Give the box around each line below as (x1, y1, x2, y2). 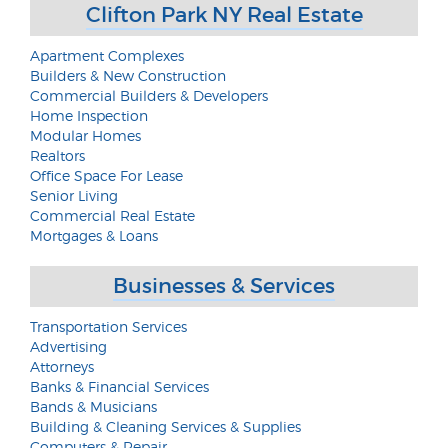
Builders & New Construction (30, 67, 226, 84)
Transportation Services (30, 318, 187, 335)
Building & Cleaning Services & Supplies (30, 418, 301, 435)
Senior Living (30, 187, 118, 204)
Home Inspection (30, 107, 148, 124)
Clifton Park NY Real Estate (85, 2, 363, 28)
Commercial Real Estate (30, 207, 195, 224)
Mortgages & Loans (30, 227, 158, 244)
